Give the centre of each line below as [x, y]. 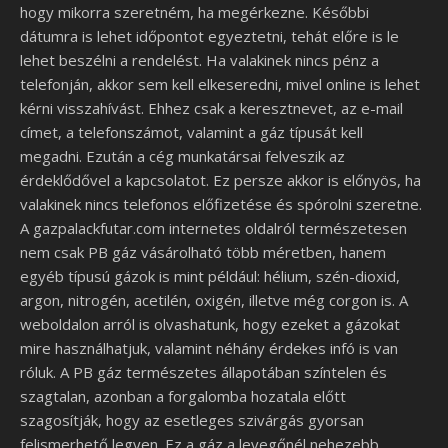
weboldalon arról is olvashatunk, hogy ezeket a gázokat [210, 324]
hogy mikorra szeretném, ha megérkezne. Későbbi [194, 12]
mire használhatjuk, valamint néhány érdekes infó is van [209, 348]
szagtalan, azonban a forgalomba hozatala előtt [183, 396]
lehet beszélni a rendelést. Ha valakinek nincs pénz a [199, 60]
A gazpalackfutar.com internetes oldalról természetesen [213, 228]
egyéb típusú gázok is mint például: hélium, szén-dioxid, [210, 276]
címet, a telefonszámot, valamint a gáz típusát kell [191, 132]
